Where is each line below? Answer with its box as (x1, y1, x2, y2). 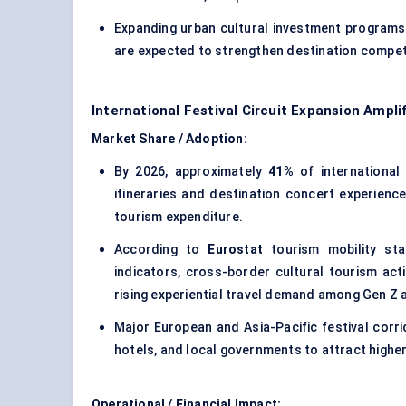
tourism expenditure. (114, 209, 243, 225)
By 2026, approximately (114, 164, 269, 179)
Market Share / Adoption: (92, 131, 247, 147)
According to (114, 242, 208, 257)
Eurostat (208, 242, 264, 257)
